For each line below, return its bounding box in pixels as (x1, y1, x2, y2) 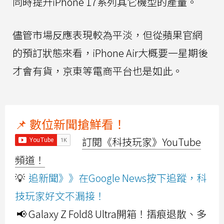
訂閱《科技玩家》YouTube (82, 134, 201, 149)
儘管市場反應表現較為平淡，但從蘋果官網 (12, 27, 202, 42)
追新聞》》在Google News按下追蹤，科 (28, 170, 206, 185)
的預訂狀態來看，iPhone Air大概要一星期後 (12, 45, 208, 60)
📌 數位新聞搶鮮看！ (15, 115, 125, 133)
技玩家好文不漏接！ (15, 188, 105, 203)
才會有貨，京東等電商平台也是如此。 (12, 63, 182, 78)
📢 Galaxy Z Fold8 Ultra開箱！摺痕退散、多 (16, 206, 206, 221)
